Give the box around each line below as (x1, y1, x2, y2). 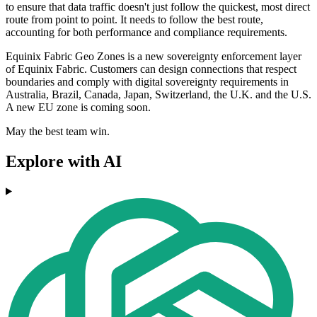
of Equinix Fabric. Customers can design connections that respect (6, 62, 296, 75)
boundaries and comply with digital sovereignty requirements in (6, 75, 289, 88)
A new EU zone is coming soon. (6, 100, 151, 113)
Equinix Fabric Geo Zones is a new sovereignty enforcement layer (6, 50, 301, 62)
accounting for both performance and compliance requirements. (6, 25, 290, 38)
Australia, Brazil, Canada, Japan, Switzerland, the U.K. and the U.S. (6, 88, 311, 100)
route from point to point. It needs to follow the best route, (6, 13, 263, 25)
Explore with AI (6, 151, 122, 171)
